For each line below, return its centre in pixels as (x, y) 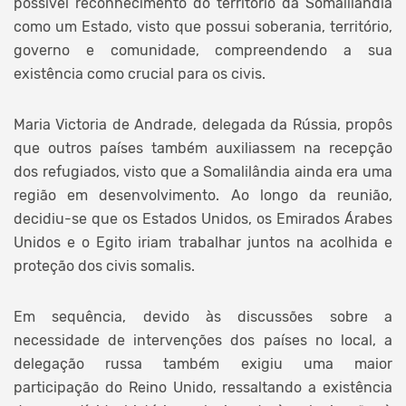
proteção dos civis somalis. (104, 266)
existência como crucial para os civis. (140, 73)
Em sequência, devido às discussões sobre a (203, 316)
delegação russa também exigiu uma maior (203, 363)
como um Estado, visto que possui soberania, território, (203, 26)
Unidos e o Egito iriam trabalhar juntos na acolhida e (203, 242)
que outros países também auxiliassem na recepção (203, 148)
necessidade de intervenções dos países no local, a (203, 340)
